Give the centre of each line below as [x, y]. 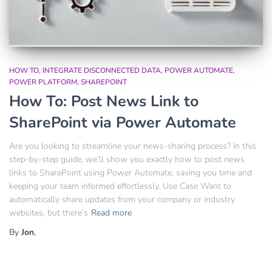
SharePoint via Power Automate [123, 122]
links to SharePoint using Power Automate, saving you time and [131, 172]
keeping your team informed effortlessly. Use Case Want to [120, 186]
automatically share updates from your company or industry [122, 199]
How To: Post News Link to [104, 101]
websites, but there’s [49, 212]
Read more [111, 212]
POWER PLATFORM [43, 82]
